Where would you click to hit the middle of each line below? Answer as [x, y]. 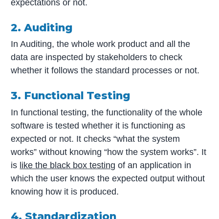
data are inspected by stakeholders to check [97, 57]
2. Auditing [42, 28]
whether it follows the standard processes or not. [105, 71]
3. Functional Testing [71, 96]
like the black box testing [68, 165]
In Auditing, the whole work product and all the [101, 44]
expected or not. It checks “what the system [96, 139]
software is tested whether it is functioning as [98, 125]
